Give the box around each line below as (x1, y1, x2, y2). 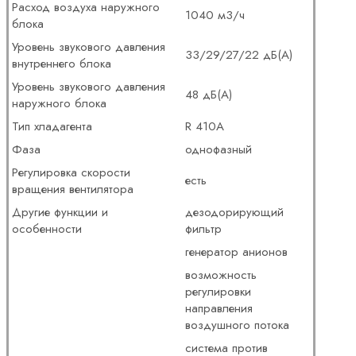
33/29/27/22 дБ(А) (185, 46, 293, 64)
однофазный (185, 141, 253, 159)
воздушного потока (185, 316, 290, 335)
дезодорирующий (185, 203, 284, 222)
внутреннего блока (12, 55, 112, 73)
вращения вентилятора (12, 180, 134, 199)
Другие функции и (12, 203, 109, 222)
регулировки (185, 283, 252, 301)
